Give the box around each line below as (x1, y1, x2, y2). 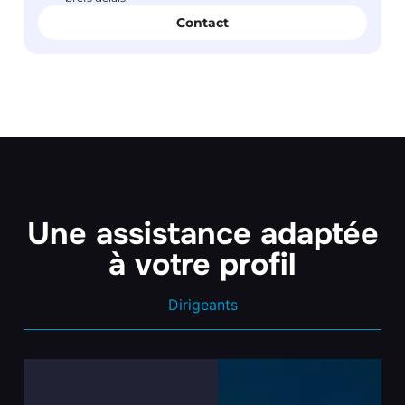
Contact (176, 14, 229, 32)
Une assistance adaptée (26, 214, 379, 254)
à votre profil (108, 245, 297, 285)
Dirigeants (167, 296, 238, 315)
